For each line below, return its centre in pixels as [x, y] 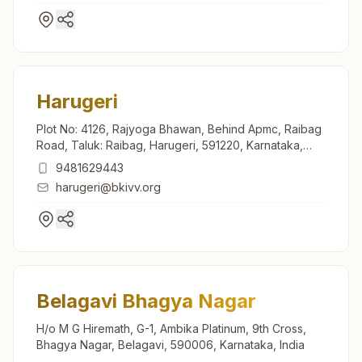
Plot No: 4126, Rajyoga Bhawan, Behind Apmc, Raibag [179, 128]
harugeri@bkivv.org [108, 187]
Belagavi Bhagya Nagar [146, 301]
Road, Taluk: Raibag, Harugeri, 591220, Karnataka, [170, 145]
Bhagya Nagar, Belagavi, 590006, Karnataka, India [170, 344]
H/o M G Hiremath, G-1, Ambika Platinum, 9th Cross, [171, 328]
